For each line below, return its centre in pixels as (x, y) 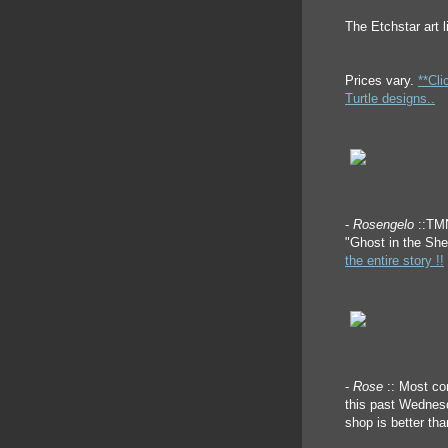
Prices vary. (381, 80)
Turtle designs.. (390, 98)
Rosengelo (385, 224)
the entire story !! (394, 260)
